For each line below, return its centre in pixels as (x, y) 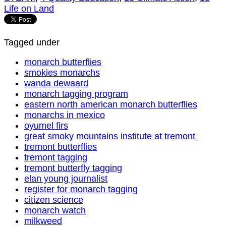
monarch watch (55, 211)
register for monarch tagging (81, 189)
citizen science (54, 200)
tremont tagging (56, 158)
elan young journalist (66, 179)
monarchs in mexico (65, 115)
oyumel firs (46, 126)
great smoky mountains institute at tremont (110, 136)
